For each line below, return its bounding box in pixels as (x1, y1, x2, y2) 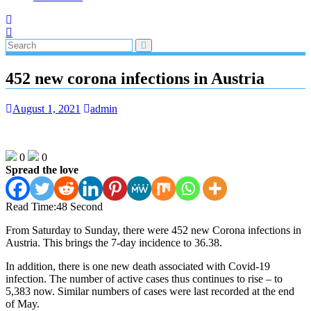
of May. (6, 297, 40, 310)
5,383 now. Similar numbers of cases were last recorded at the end (6, 285, 294, 297)
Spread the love (6, 163, 78, 176)
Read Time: (6, 200, 56, 212)
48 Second (56, 200, 103, 212)
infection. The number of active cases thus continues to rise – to (6, 272, 283, 285)
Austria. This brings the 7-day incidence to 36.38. (6, 236, 222, 249)
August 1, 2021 (12, 102, 81, 115)
